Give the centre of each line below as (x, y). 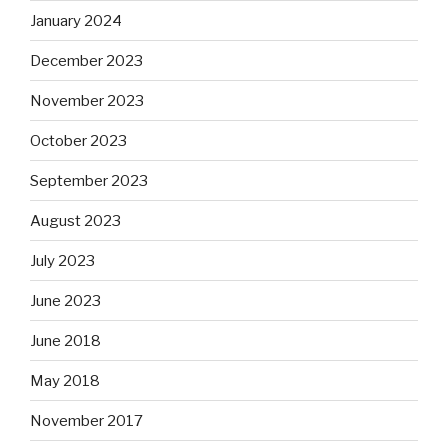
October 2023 (78, 140)
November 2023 (87, 100)
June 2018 (65, 340)
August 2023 (75, 220)
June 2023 (65, 300)
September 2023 (89, 180)
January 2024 (76, 20)
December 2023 (86, 60)
